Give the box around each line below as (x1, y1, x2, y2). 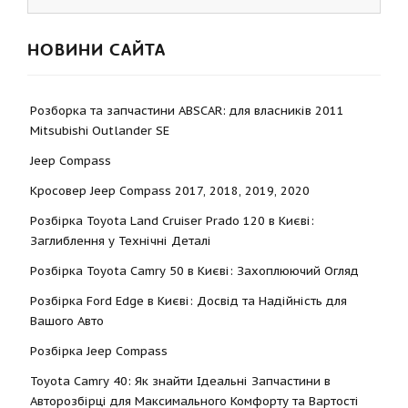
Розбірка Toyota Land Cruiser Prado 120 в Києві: (30, 212, 314, 229)
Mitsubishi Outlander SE (30, 122, 169, 138)
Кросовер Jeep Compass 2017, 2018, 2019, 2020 (30, 182, 310, 199)
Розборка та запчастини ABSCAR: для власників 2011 (30, 102, 344, 118)
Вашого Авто (30, 312, 104, 329)
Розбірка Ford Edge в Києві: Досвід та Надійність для (30, 292, 347, 309)
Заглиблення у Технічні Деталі (30, 232, 211, 249)
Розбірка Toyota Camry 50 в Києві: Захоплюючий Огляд (30, 262, 359, 279)
